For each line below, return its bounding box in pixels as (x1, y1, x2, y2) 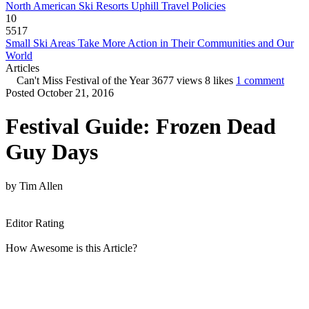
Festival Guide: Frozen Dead (6, 114, 276, 139)
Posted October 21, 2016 (6, 87, 114, 99)
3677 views (152, 74, 202, 86)
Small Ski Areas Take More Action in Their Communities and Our (6, 37, 294, 49)
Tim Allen (19, 179, 63, 192)
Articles (6, 62, 39, 74)
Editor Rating (6, 217, 64, 229)
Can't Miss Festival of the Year (17, 74, 149, 86)
